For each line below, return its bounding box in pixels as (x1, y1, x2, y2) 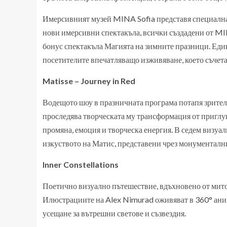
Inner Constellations (43, 160, 119, 169)
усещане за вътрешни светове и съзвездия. (43, 208, 186, 218)
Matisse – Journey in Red (43, 76, 135, 86)
